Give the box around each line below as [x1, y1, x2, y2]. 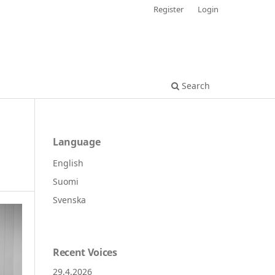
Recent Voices [53, 245, 117, 259]
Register [153, 3, 184, 15]
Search [179, 79, 210, 91]
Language [53, 134, 101, 149]
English [53, 157, 83, 169]
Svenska [53, 193, 86, 206]
